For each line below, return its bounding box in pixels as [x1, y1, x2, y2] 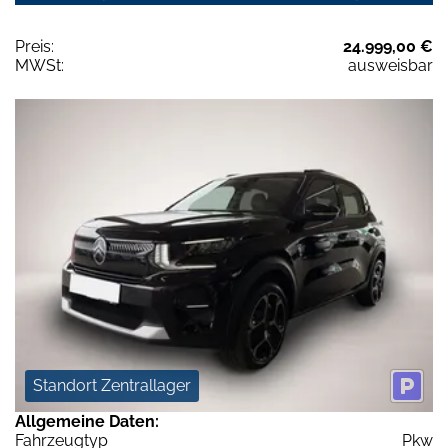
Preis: [15, 36, 54, 56]
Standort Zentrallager [33, 376, 191, 396]
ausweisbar [348, 55, 433, 75]
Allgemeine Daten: [15, 412, 159, 432]
